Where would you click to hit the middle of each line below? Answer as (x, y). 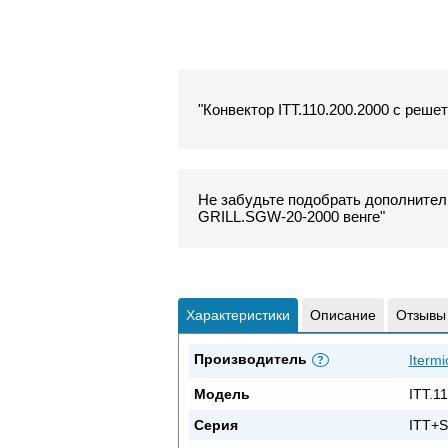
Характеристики (237, 314)
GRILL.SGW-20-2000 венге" (291, 217)
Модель (221, 393)
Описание (342, 314)
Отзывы (420, 314)
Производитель (250, 358)
